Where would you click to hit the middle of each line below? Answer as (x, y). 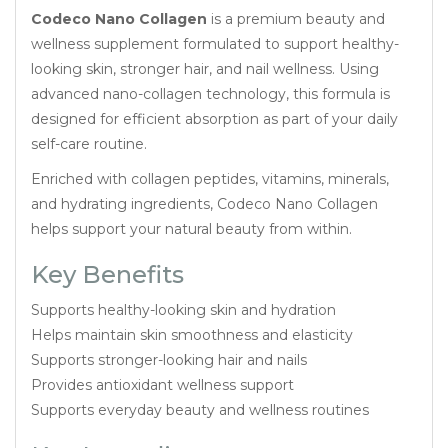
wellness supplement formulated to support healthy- (215, 43)
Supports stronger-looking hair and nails (169, 359)
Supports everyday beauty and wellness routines (200, 409)
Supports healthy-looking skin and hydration (183, 309)
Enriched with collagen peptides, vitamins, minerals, (210, 178)
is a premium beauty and (296, 18)
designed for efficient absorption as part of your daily (214, 118)
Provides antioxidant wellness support (162, 384)
